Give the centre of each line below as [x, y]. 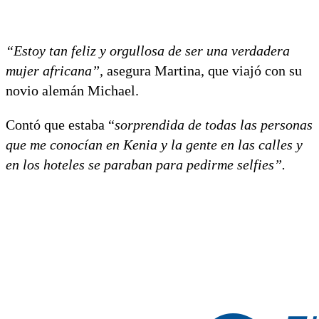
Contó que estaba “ [60, 124]
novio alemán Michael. [72, 90]
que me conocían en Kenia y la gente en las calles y [154, 144]
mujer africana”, [54, 70]
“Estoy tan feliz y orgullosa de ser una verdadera [148, 50]
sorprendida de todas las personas [214, 124]
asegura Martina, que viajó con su [203, 70]
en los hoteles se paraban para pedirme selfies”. [146, 164]
